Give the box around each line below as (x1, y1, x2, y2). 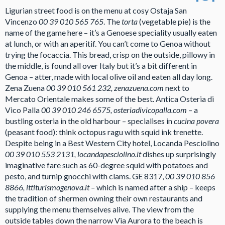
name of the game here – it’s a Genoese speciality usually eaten (5, 27, 217, 37)
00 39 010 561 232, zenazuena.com (46, 82, 165, 92)
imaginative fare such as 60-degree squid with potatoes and (5, 160, 208, 170)
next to (165, 82, 189, 92)
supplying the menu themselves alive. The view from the (5, 204, 194, 214)
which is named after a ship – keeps (96, 182, 215, 192)
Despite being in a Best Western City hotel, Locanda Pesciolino (5, 138, 219, 148)
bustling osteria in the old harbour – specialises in (5, 116, 174, 126)
